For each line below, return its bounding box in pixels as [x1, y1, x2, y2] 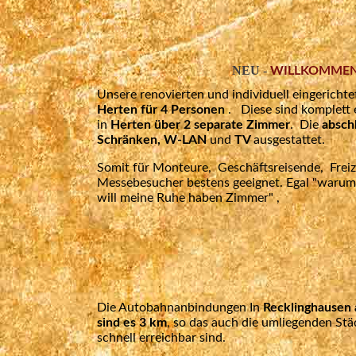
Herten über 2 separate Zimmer [110, 118, 290, 132]
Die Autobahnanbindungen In [97, 301, 260, 315]
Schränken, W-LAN [97, 133, 207, 147]
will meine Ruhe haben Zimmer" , [97, 192, 280, 205]
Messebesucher [97, 176, 187, 190]
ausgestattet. [253, 133, 325, 147]
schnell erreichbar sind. [97, 331, 226, 345]
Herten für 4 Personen [97, 103, 228, 117]
